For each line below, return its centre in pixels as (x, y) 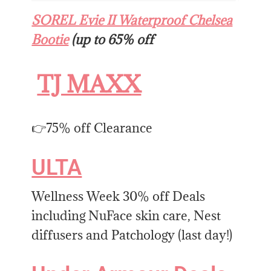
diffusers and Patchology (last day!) (132, 235)
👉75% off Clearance (92, 128)
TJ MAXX (89, 83)
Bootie (50, 39)
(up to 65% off (111, 39)
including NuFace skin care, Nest (126, 215)
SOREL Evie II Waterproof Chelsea (132, 20)
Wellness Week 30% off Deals (119, 196)
